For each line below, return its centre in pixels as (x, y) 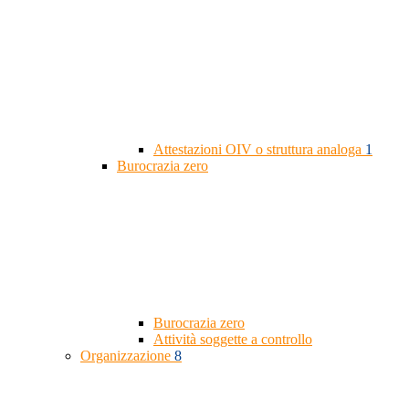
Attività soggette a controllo (233, 340)
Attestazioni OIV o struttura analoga (259, 150)
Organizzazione (127, 356)
